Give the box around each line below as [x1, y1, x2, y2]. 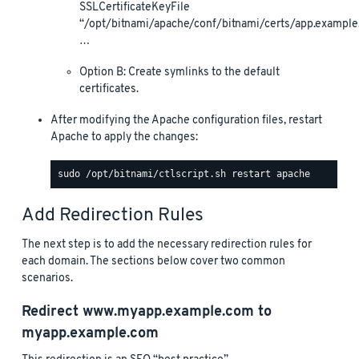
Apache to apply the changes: [50, 129, 198, 145]
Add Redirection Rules [22, 204, 204, 228]
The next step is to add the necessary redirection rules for [22, 236, 312, 252]
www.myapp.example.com [83, 302, 254, 321]
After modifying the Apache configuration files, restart [50, 112, 322, 128]
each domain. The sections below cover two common [22, 253, 285, 269]
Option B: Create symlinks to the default [79, 64, 280, 80]
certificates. [79, 81, 139, 97]
